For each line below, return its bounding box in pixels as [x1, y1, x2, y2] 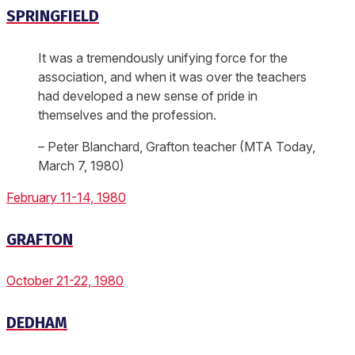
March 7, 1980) [38, 157, 124, 174]
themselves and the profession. [38, 106, 216, 123]
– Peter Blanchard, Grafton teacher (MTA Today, [38, 138, 315, 155]
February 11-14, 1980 [6, 189, 126, 205]
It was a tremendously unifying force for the [38, 49, 288, 66]
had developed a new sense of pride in [38, 87, 258, 104]
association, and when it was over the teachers [38, 68, 307, 85]
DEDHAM [6, 312, 67, 332]
